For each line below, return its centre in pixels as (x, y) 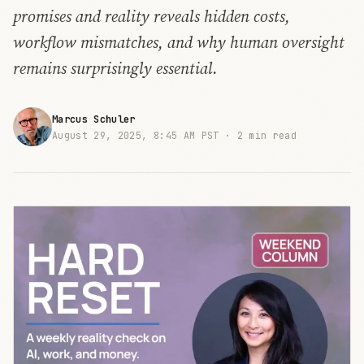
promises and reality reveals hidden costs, (152, 17)
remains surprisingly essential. (115, 69)
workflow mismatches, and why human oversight (179, 43)
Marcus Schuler (94, 119)
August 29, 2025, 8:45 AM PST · (145, 135)
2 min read (267, 135)
